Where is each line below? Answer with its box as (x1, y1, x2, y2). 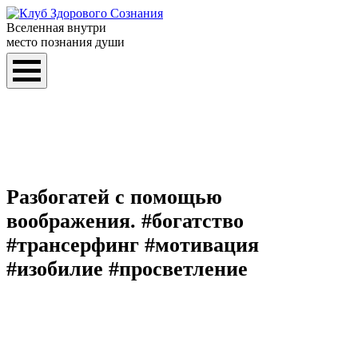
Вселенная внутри (6, 21, 106, 34)
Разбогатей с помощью (6, 185, 222, 209)
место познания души (6, 35, 125, 49)
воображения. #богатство (6, 209, 244, 233)
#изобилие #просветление (6, 257, 248, 281)
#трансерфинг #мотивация (6, 233, 259, 257)
